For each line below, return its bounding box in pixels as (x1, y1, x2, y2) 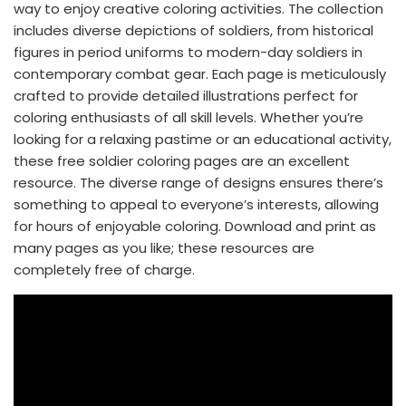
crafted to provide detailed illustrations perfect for (14, 86, 358, 105)
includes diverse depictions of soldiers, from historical (14, 21, 373, 40)
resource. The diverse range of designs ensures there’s (14, 173, 383, 192)
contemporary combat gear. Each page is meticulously (14, 64, 386, 83)
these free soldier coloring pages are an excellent (14, 151, 350, 170)
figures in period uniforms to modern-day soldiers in (14, 43, 362, 62)
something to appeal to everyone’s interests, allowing (14, 195, 379, 214)
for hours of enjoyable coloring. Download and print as (14, 217, 376, 236)
